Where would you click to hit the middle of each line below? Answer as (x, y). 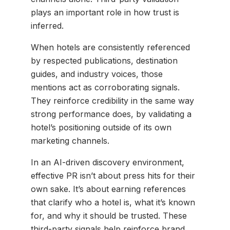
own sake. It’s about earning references (108, 189)
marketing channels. (70, 140)
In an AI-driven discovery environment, (108, 162)
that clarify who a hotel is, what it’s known (113, 202)
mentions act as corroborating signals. (105, 87)
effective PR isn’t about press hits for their (113, 175)
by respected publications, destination (104, 60)
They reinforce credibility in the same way (112, 100)
